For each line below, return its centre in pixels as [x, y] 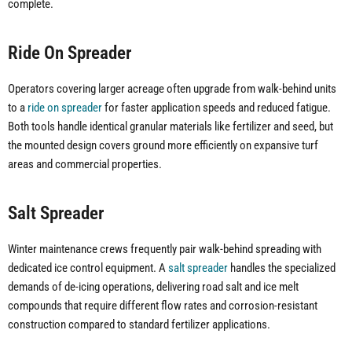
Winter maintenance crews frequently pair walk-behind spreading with [165, 249]
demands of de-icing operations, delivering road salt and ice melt [153, 287]
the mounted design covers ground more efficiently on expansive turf [163, 146]
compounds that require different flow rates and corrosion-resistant [163, 306]
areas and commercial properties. [85, 165]
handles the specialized [282, 268]
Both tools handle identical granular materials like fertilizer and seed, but [170, 127]
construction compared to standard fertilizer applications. [139, 325]
